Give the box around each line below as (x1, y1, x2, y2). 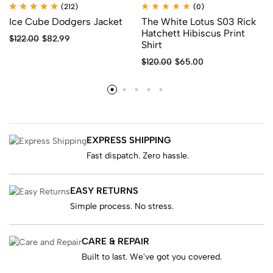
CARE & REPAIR (82, 235, 149, 247)
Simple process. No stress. (70, 200, 174, 211)
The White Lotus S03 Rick (141, 15, 256, 27)
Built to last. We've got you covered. (82, 251, 222, 262)
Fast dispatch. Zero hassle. (87, 150, 189, 161)
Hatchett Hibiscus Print (141, 27, 245, 39)
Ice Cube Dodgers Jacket (9, 15, 122, 27)
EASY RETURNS (70, 185, 138, 196)
